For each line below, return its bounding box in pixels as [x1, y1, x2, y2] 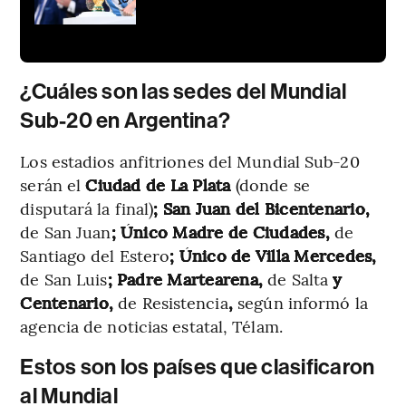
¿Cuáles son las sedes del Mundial [20, 78, 347, 104]
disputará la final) [20, 196, 154, 219]
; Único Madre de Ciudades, [111, 219, 334, 243]
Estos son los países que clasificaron [20, 353, 375, 380]
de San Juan [20, 219, 111, 243]
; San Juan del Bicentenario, [153, 196, 371, 219]
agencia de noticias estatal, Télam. [20, 314, 283, 337]
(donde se [235, 172, 310, 196]
